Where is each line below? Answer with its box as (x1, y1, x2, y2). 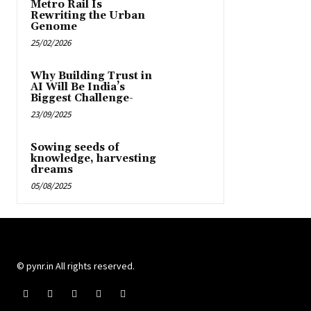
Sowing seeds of (31, 141, 119, 155)
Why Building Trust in (31, 69, 152, 83)
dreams (31, 163, 73, 177)
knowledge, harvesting (31, 152, 156, 166)
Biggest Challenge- (31, 92, 133, 106)
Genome (31, 20, 77, 34)
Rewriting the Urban (31, 9, 145, 23)
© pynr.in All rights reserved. (17, 260, 135, 273)
